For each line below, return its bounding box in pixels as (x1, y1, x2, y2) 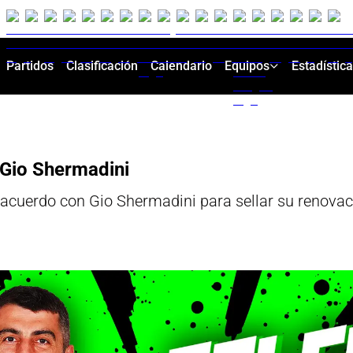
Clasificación (65, 58, 138, 73)
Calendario (150, 58, 212, 73)
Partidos (6, 58, 54, 73)
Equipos (224, 58, 269, 73)
